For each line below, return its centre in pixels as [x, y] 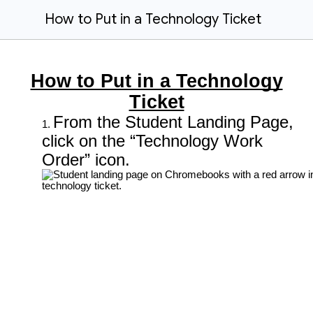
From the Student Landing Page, [173, 122]
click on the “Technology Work [152, 141]
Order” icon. [86, 160]
